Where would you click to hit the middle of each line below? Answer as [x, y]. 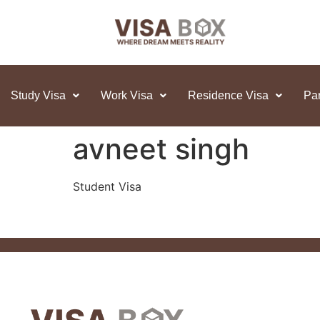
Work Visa [127, 95]
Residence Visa [228, 95]
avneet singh [161, 149]
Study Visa [38, 95]
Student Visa [107, 186]
